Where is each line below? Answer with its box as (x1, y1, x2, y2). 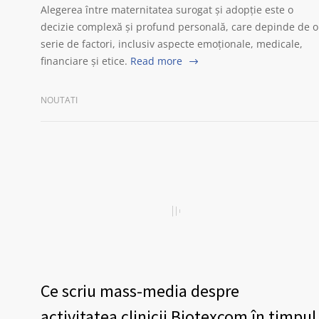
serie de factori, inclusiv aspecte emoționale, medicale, (41, 37, 303, 51)
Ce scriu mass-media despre (41, 280, 239, 302)
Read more (130, 54, 182, 68)
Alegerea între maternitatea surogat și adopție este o (41, 3, 293, 16)
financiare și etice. (41, 54, 127, 68)
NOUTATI (41, 94, 78, 106)
